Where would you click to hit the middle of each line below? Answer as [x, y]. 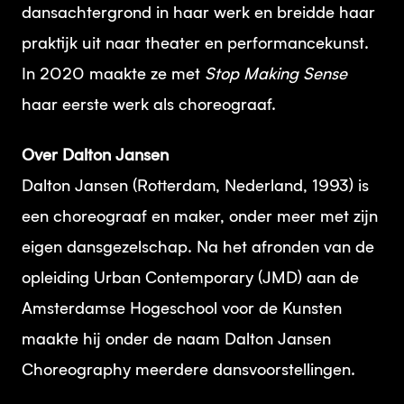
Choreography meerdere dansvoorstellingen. [188, 371]
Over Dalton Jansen [95, 156]
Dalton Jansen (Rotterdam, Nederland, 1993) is [195, 187]
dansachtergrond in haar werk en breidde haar [198, 14]
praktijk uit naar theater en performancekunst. [195, 44]
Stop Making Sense [276, 75]
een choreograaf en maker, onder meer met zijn [200, 217]
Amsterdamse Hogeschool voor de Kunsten [182, 309]
